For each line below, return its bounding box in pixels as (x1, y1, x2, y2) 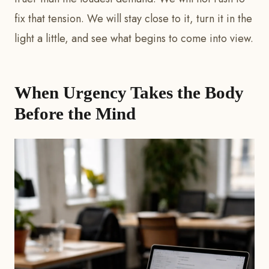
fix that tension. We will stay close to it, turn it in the (14, 11, 252, 27)
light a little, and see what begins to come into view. (14, 31, 253, 47)
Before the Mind (14, 104, 136, 124)
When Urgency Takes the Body (14, 83, 244, 103)
